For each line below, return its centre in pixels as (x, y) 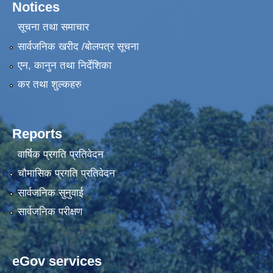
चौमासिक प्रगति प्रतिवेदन (66, 174)
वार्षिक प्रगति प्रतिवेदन (60, 154)
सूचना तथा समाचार (53, 27)
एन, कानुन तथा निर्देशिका (64, 66)
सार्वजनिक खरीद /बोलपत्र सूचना (78, 46)
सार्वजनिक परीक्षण (50, 212)
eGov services (57, 261)
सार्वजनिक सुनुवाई (50, 193)
